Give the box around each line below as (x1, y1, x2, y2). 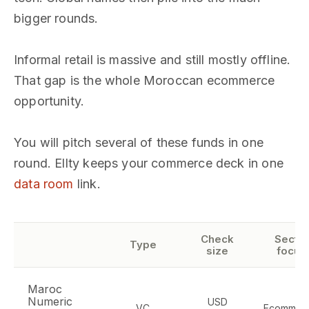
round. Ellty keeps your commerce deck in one (14, 156, 283, 170)
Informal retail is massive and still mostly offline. (14, 52, 291, 67)
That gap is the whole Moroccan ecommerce (14, 73, 275, 88)
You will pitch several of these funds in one (14, 135, 263, 150)
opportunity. (14, 94, 85, 108)
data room (14, 177, 74, 191)
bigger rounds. (14, 11, 99, 26)
